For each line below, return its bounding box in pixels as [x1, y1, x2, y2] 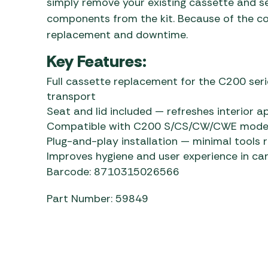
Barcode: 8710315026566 [46, 164, 179, 179]
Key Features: [46, 50, 147, 72]
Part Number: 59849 [46, 191, 148, 206]
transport [46, 89, 96, 103]
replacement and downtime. [46, 27, 188, 42]
